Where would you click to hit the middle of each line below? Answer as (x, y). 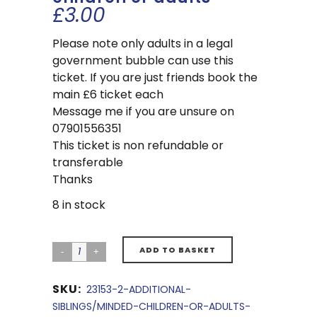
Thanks (73, 179)
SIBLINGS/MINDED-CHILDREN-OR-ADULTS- (151, 306)
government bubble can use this (143, 60)
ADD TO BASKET (178, 250)
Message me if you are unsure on (143, 111)
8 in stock (79, 205)
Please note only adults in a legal (143, 44)
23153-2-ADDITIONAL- (139, 289)
